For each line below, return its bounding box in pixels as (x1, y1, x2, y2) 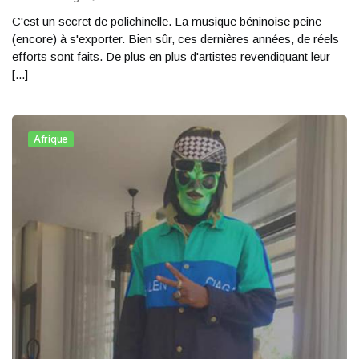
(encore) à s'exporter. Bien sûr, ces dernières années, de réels (12, 32, 339, 46)
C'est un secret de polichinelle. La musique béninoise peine (12, 14, 321, 28)
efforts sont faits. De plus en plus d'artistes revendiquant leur (12, 50, 330, 63)
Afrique (34, 133, 68, 145)
